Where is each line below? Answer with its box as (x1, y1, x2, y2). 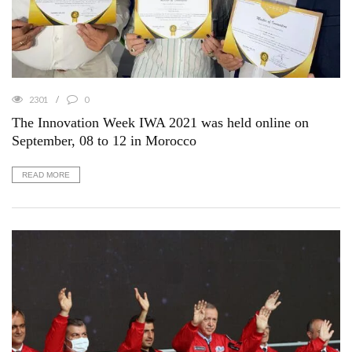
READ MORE (22, 170, 70, 180)
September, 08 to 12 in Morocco (12, 133, 196, 149)
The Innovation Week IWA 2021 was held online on (12, 115, 309, 131)
